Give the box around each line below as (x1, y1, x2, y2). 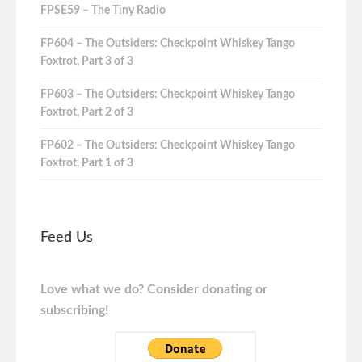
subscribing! (40, 303, 109, 317)
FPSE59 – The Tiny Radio (40, 5, 166, 17)
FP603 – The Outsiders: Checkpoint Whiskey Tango (40, 88, 295, 100)
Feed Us (40, 229, 93, 245)
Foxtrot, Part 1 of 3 (40, 157, 133, 169)
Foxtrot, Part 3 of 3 (40, 55, 133, 67)
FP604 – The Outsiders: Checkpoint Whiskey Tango (40, 37, 295, 49)
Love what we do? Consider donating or (40, 282, 267, 296)
